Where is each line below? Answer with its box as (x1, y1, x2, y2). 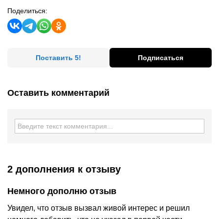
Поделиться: (7, 7, 47, 15)
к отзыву (75, 164, 121, 175)
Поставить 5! (36, 54, 81, 62)
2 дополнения (7, 164, 75, 175)
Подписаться (138, 54, 183, 62)
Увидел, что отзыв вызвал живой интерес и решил (7, 204, 190, 212)
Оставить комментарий (7, 88, 109, 98)
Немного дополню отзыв (7, 186, 116, 196)
